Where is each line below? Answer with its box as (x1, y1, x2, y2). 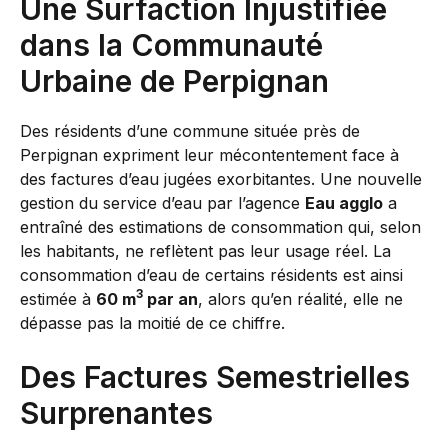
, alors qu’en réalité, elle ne (198, 288, 403, 309)
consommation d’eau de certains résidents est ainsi (20, 264, 403, 285)
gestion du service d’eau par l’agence (20, 192, 305, 213)
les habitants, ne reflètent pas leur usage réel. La (20, 240, 391, 261)
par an (143, 288, 198, 309)
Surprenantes (20, 394, 213, 431)
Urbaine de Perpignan (20, 62, 329, 99)
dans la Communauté (20, 26, 323, 63)
